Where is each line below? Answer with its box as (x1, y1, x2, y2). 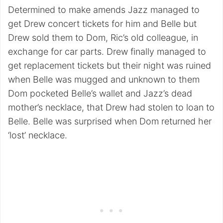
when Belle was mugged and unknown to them (8, 74, 200, 85)
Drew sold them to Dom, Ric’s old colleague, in (8, 32, 198, 43)
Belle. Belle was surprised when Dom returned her (8, 116, 212, 127)
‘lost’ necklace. (8, 130, 67, 141)
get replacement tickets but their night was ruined (8, 60, 211, 71)
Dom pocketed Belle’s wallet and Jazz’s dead (8, 88, 192, 99)
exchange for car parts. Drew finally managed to (8, 46, 206, 57)
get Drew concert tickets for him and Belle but (8, 18, 197, 29)
